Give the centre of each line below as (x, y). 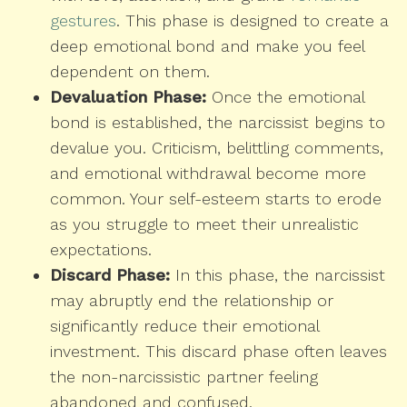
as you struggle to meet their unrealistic (204, 224)
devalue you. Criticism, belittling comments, (217, 148)
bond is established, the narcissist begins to (218, 123)
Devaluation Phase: (128, 97)
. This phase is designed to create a (253, 21)
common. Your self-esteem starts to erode (216, 199)
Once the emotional (285, 97)
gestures (83, 21)
